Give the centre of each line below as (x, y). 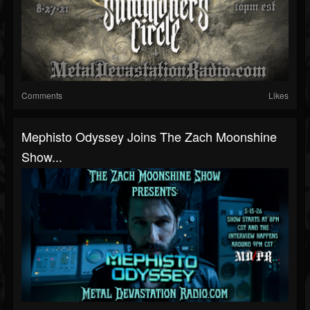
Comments (42, 95)
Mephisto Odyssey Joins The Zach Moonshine (149, 136)
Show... (42, 156)
